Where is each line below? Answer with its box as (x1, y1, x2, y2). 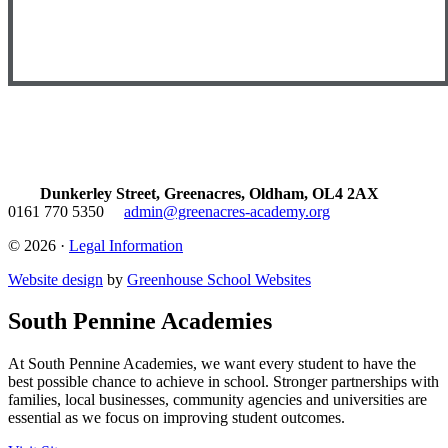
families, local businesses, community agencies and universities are (8, 391, 427, 409)
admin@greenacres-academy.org (124, 202, 330, 220)
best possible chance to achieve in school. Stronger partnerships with (8, 373, 439, 391)
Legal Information (69, 236, 183, 254)
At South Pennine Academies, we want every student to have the (8, 355, 416, 373)
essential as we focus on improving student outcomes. (8, 409, 345, 427)
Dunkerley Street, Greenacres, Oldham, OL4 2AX (40, 184, 379, 202)
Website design (8, 270, 103, 288)
